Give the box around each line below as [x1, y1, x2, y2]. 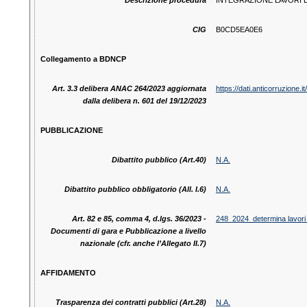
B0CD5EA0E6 [215, 25, 262, 34]
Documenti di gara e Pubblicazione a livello [50, 227, 206, 236]
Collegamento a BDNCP [40, 55, 126, 64]
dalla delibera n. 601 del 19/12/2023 [82, 97, 206, 106]
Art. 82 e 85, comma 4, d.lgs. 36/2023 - [71, 214, 206, 223]
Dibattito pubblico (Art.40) [111, 156, 206, 164]
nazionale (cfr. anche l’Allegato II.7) [79, 239, 206, 248]
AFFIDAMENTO [40, 269, 96, 278]
